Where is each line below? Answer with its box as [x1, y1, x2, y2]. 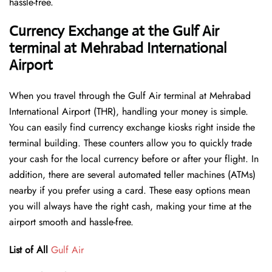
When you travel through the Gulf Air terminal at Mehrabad [9, 89, 251, 103]
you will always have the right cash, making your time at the [9, 199, 251, 214]
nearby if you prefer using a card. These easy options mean [9, 183, 250, 198]
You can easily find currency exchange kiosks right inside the [9, 120, 255, 135]
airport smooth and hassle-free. [9, 215, 134, 229]
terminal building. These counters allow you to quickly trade [9, 136, 252, 151]
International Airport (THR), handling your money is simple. [9, 104, 248, 119]
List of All [9, 243, 48, 257]
